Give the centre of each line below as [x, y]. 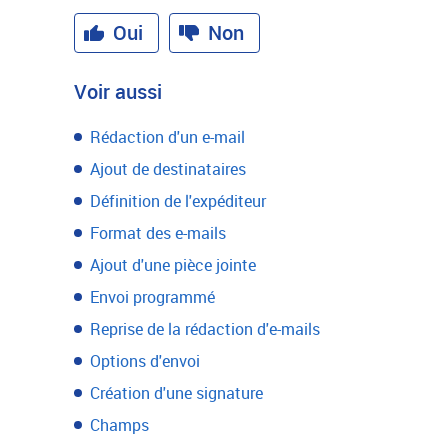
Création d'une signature [176, 393]
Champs [119, 425]
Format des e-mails [158, 233]
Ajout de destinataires [168, 169]
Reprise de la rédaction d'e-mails [205, 329]
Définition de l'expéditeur [178, 201]
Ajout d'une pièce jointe [173, 265]
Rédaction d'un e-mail [167, 137]
